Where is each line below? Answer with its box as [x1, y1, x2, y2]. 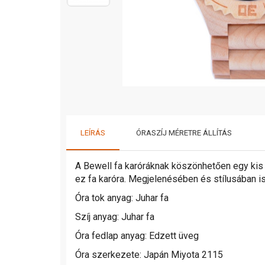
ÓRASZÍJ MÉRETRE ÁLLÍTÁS [136, 128, 232, 137]
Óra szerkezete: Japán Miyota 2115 [75, 248, 223, 260]
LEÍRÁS [80, 128, 105, 137]
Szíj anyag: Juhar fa [75, 211, 154, 222]
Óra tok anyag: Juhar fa [75, 192, 169, 203]
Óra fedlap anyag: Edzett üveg [75, 230, 199, 241]
